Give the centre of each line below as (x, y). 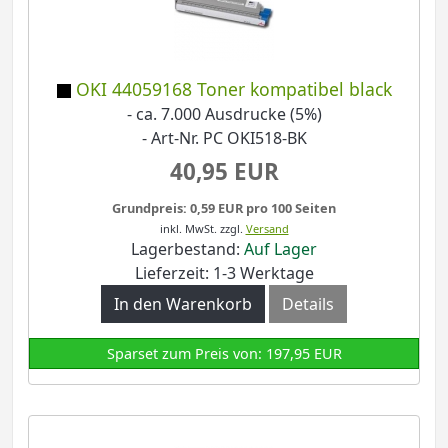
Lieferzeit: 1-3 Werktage (224, 272)
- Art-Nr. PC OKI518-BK (224, 137)
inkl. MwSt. (188, 228)
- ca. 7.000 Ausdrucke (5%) (224, 113)
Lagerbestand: (187, 248)
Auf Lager (280, 248)
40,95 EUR (224, 171)
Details (308, 303)
